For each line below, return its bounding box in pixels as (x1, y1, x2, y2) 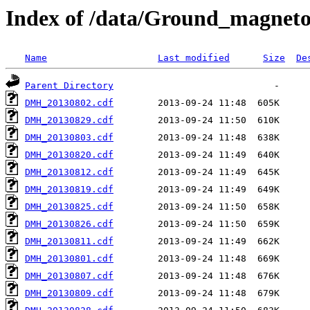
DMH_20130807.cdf (25, 271, 113, 282)
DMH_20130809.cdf (25, 288, 113, 299)
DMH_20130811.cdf (25, 236, 113, 247)
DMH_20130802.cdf (25, 98, 113, 109)
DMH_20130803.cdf (25, 132, 113, 143)
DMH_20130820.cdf (25, 149, 113, 161)
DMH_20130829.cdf (25, 115, 113, 126)
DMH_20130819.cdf (25, 184, 113, 195)
